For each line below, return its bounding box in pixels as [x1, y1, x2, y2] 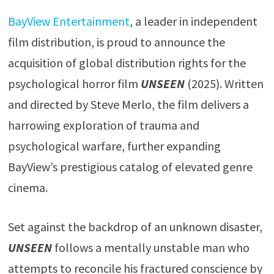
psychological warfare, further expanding [7, 138, 221, 154]
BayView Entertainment [7, 13, 130, 29]
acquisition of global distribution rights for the [7, 55, 246, 71]
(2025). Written [184, 76, 264, 92]
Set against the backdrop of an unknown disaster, [7, 219, 262, 235]
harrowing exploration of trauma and [7, 117, 199, 133]
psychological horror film [7, 76, 141, 92]
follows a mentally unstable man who [51, 240, 250, 256]
